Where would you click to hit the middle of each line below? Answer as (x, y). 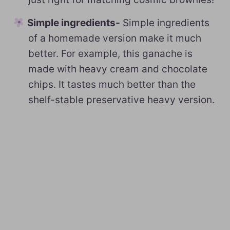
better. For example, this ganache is (110, 54)
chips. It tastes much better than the (112, 84)
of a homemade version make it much (115, 38)
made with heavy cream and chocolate (118, 69)
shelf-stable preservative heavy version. (121, 100)
